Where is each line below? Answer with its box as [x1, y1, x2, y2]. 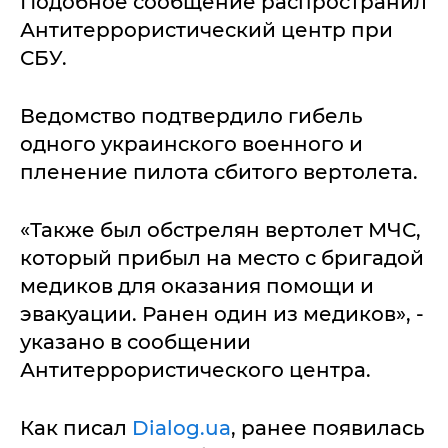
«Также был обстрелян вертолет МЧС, [20, 218, 421, 242]
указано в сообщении [20, 330, 251, 354]
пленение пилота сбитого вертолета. [20, 160, 418, 184]
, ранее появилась [231, 416, 425, 440]
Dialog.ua [132, 416, 231, 440]
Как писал [20, 416, 132, 440]
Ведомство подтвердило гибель [20, 104, 363, 128]
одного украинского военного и [20, 132, 363, 156]
